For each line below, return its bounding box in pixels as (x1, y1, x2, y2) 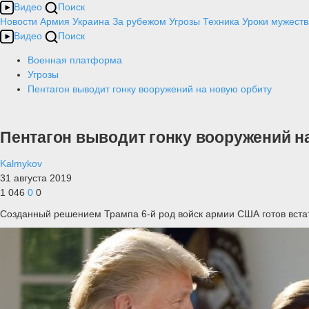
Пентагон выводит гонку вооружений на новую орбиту (28, 83, 272, 94)
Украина (72, 16, 110, 27)
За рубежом (112, 16, 166, 27)
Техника (203, 16, 239, 27)
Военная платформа (28, 54, 122, 66)
